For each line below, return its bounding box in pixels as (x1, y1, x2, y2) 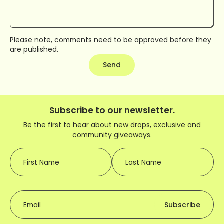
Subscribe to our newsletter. (49, 104, 175, 116)
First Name (23, 157, 59, 167)
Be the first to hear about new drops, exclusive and (23, 120, 201, 130)
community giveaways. (72, 130, 152, 140)
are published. (10, 44, 58, 54)
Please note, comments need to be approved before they (10, 34, 211, 45)
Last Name (125, 157, 161, 167)
